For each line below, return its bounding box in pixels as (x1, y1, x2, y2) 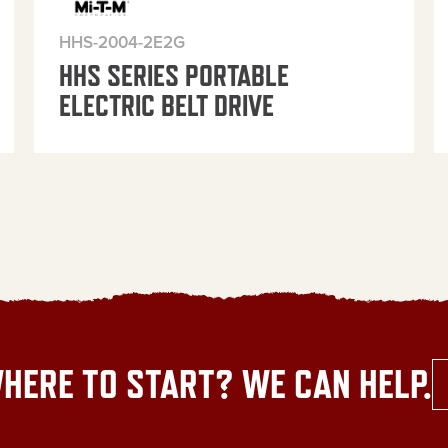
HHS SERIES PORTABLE (58, 57, 289, 92)
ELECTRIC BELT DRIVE (58, 87, 274, 122)
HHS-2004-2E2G (58, 29, 185, 54)
